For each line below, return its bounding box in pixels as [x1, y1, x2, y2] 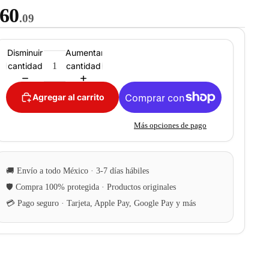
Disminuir [7, 47, 43, 58]
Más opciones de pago [134, 121, 207, 130]
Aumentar [65, 47, 104, 58]
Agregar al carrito [32, 92, 104, 102]
